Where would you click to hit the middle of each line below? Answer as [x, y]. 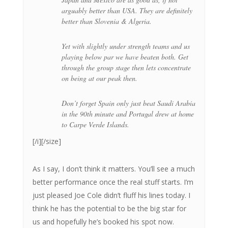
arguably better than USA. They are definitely [127, 10]
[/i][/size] [47, 141]
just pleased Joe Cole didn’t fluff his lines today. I [111, 195]
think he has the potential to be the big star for [109, 208]
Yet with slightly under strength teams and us [125, 46]
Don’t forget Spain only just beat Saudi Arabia [128, 103]
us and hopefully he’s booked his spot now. [103, 221]
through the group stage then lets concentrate [126, 67]
